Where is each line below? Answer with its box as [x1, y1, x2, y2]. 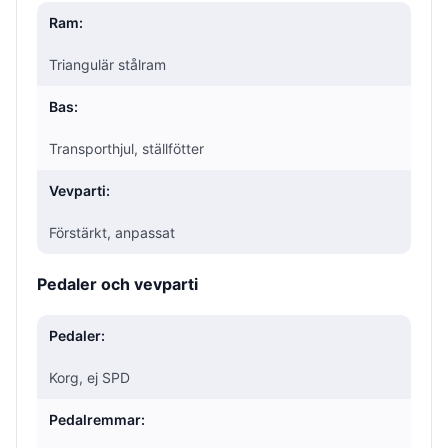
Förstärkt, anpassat [49, 223, 175, 241]
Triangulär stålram [49, 55, 166, 73]
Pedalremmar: [49, 410, 145, 428]
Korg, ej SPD [49, 368, 130, 386]
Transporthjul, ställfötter [49, 139, 204, 157]
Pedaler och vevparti [37, 273, 198, 294]
